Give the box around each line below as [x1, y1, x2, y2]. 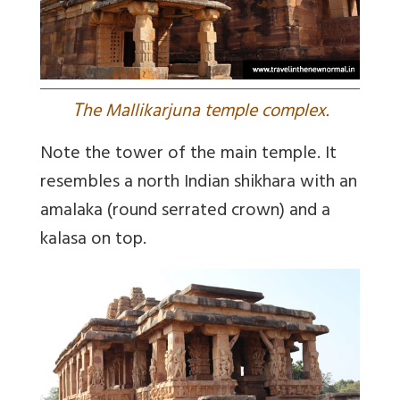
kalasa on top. [40, 224, 146, 258]
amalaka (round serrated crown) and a [40, 196, 330, 229]
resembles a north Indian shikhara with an [40, 167, 357, 201]
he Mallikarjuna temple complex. [81, 96, 329, 130]
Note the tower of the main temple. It [40, 138, 337, 172]
